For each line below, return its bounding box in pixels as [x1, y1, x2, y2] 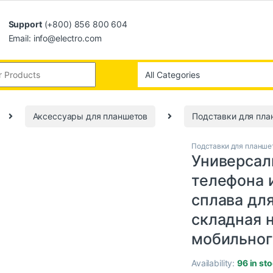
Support [8, 18, 42, 29]
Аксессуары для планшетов [32, 111, 148, 122]
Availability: [191, 257, 238, 268]
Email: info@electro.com [8, 32, 102, 43]
